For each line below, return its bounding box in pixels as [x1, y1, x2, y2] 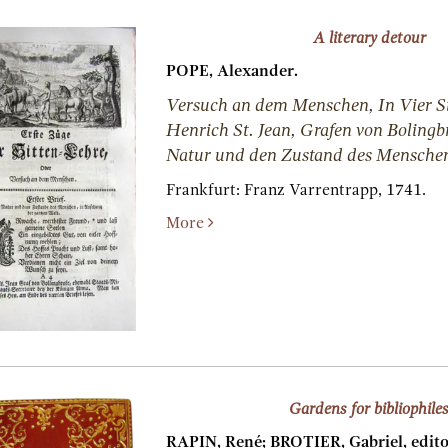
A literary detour [312, 28, 426, 47]
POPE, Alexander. [165, 61, 298, 80]
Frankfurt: [165, 180, 244, 199]
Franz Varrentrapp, [243, 180, 382, 199]
